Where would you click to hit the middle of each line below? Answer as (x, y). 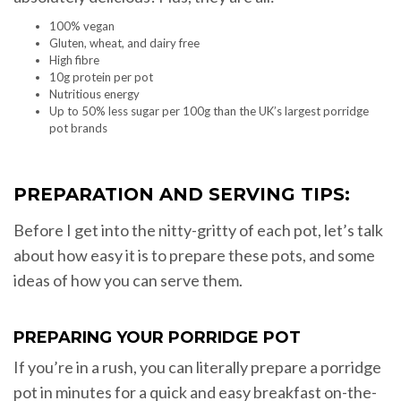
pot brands (78, 128)
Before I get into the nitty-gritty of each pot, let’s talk (198, 230)
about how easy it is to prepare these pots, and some (194, 256)
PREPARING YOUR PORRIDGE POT (157, 338)
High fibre (74, 60)
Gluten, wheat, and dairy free (124, 43)
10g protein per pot (101, 77)
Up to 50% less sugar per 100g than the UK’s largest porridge (209, 111)
